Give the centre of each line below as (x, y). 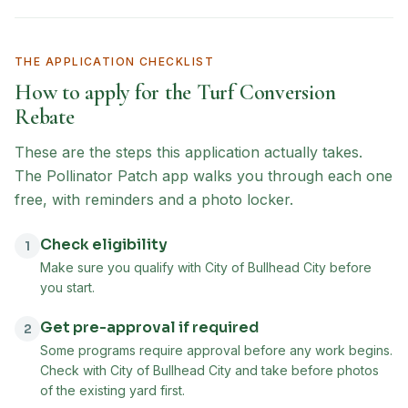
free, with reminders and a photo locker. (154, 199)
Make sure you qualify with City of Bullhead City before (206, 267)
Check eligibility (104, 245)
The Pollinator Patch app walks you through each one (204, 176)
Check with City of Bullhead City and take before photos (209, 370)
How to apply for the (106, 92)
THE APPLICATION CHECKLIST (114, 61)
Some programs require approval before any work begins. (216, 350)
